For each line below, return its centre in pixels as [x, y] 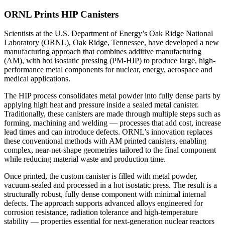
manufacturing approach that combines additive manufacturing [103, 52]
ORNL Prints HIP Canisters [61, 14]
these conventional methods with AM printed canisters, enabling [105, 141]
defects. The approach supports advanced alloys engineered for [103, 203]
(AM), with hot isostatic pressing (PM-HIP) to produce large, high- [110, 61]
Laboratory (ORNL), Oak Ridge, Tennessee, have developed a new [111, 43]
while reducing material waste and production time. [85, 159]
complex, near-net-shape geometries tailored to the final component [110, 150]
